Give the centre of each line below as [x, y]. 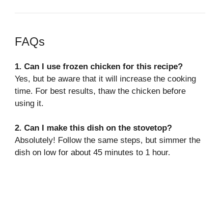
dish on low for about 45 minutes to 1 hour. [93, 153]
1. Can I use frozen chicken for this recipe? [99, 66]
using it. [29, 103]
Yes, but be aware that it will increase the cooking [105, 79]
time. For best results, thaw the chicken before [100, 91]
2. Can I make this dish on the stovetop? [93, 128]
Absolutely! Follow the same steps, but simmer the [108, 140]
